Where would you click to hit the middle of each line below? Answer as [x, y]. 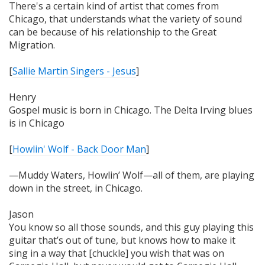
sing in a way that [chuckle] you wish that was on [117, 253]
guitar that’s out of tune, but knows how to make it [122, 240]
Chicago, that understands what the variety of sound [125, 19]
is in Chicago [37, 123]
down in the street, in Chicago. [76, 188]
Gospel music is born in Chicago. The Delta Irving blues [131, 110]
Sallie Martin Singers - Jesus [74, 71]
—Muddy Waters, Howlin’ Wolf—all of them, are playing [132, 175]
